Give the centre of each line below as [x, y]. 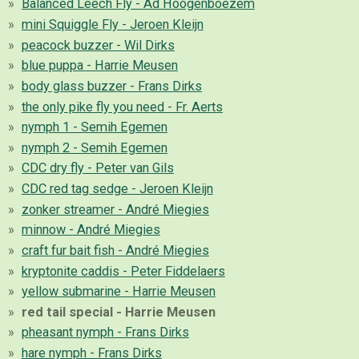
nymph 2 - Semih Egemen [94, 147]
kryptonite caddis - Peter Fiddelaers [123, 271]
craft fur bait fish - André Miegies [115, 250]
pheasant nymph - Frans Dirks [105, 333]
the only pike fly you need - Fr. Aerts [122, 107]
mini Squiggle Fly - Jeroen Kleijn [112, 25]
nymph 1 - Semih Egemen [94, 127]
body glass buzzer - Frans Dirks [111, 86]
